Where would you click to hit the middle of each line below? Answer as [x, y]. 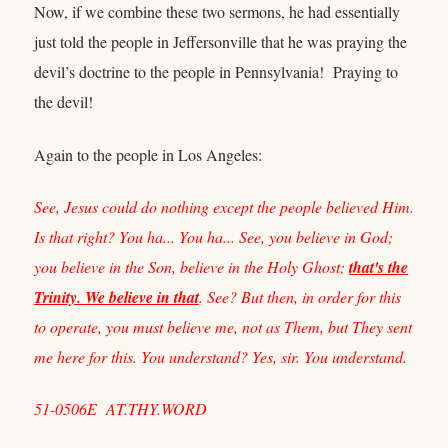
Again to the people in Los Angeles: [148, 154]
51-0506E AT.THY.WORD [120, 409]
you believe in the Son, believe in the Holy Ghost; [191, 267]
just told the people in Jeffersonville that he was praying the [220, 42]
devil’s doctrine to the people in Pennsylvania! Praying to [216, 72]
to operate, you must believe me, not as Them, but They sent [223, 327]
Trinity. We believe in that [116, 297]
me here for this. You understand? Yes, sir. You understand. [220, 357]
